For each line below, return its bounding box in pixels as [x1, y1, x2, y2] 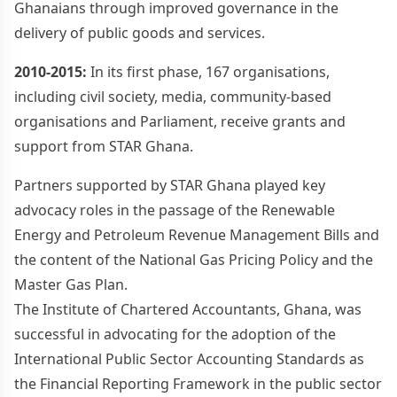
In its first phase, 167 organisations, [87, 61, 330, 82]
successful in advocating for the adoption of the [14, 323, 336, 344]
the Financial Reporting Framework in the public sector [14, 373, 382, 393]
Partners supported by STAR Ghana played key [14, 175, 325, 195]
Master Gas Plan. [14, 274, 128, 294]
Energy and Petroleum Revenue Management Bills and [14, 224, 379, 245]
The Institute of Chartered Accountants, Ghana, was [14, 299, 362, 319]
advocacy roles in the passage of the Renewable [14, 199, 335, 220]
